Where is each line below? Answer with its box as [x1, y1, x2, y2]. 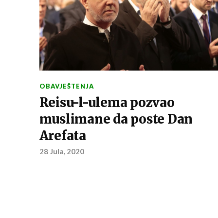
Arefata [39, 128, 86, 144]
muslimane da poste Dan [39, 111, 193, 127]
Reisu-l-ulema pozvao [39, 95, 175, 111]
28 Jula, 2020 [39, 147, 84, 156]
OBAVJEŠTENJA [39, 82, 94, 91]
